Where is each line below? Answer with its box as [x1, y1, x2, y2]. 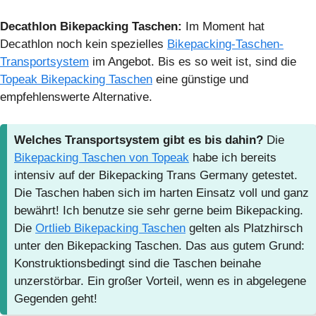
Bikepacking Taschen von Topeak [14, 150, 189, 164]
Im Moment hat [186, 20, 265, 34]
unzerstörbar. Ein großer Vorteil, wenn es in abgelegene [14, 274, 306, 288]
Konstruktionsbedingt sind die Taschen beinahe [14, 256, 261, 270]
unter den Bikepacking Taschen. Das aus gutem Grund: [14, 238, 305, 253]
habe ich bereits [189, 150, 276, 164]
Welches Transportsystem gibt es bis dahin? [14, 133, 263, 147]
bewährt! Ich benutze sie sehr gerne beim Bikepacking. [14, 203, 303, 217]
